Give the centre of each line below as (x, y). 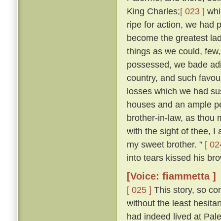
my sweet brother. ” (166, 145)
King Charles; (153, 11)
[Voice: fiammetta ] (171, 176)
